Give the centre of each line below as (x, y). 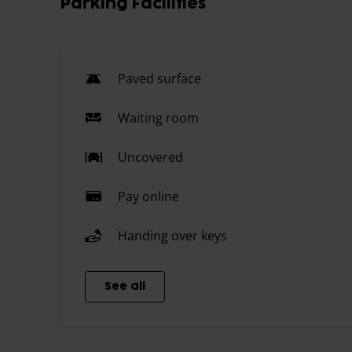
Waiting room (158, 118)
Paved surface (159, 79)
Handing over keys (172, 236)
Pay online (148, 197)
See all (125, 287)
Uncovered (150, 158)
